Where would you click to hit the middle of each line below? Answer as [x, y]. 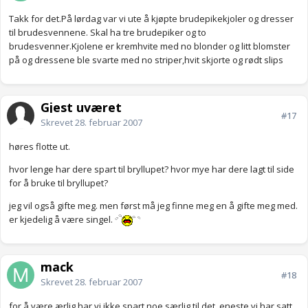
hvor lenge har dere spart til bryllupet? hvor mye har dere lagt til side [152, 169]
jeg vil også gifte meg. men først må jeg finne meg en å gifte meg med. [153, 206]
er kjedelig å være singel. [62, 220]
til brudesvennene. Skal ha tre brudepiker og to [108, 33]
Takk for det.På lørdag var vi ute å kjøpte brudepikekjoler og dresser [151, 19]
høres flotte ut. [40, 147]
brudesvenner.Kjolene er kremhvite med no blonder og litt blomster [150, 46]
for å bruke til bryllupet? [58, 183]
